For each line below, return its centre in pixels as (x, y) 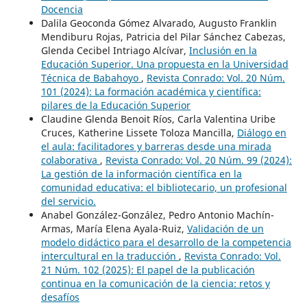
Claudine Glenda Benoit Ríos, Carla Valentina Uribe (158, 119)
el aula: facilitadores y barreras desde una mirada (156, 147)
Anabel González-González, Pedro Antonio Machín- (157, 215)
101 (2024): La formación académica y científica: (151, 92)
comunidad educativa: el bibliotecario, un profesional (164, 188)
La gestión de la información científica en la (141, 174)
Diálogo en (261, 133)
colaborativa (70, 160)
